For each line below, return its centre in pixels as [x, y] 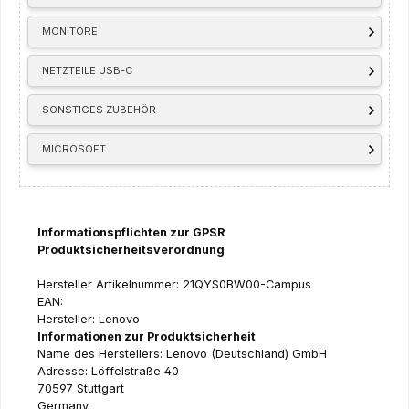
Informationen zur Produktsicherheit [148, 336]
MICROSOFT [74, 148]
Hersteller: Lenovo [89, 319]
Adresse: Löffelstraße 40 [108, 371]
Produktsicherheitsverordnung [131, 249]
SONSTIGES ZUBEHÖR [100, 109]
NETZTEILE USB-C [88, 70]
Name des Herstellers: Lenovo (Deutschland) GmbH [182, 353]
